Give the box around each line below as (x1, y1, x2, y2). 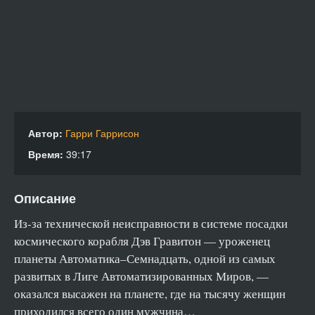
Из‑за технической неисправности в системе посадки (14, 215, 288, 231)
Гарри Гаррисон (65, 126, 139, 140)
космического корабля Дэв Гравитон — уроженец (14, 233, 270, 249)
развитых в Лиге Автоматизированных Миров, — (14, 268, 269, 284)
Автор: (28, 126, 63, 140)
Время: (28, 147, 63, 161)
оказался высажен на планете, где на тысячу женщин (14, 285, 285, 302)
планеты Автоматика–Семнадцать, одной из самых (14, 250, 276, 266)
